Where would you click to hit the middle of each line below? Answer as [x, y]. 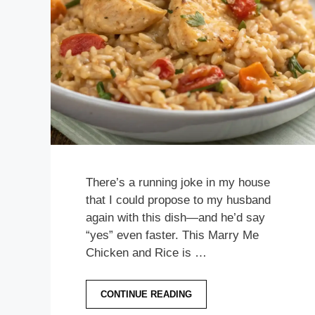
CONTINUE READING [146, 294]
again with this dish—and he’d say [175, 218]
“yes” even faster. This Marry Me [172, 236]
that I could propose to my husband [178, 200]
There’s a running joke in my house [178, 183]
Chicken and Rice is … [146, 253]
